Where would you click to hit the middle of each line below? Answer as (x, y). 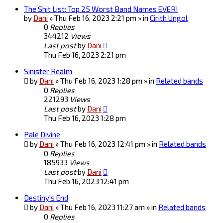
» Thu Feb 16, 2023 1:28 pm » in (106, 81)
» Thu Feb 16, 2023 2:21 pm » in (100, 18)
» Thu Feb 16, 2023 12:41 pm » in (107, 144)
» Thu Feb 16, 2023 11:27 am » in (107, 207)
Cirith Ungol (169, 18)
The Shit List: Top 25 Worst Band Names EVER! (101, 9)
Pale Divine (42, 135)
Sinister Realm (48, 71)
